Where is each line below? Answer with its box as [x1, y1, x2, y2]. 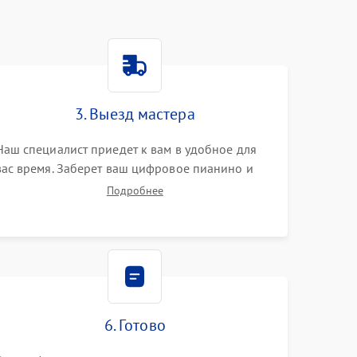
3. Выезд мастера [75, 104, 195, 124]
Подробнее [106, 183, 163, 198]
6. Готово [104, 315, 166, 335]
